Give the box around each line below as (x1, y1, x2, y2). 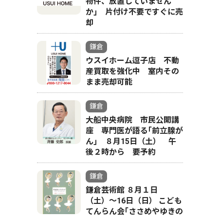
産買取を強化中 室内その (86, 67, 179, 76)
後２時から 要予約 (86, 147, 156, 157)
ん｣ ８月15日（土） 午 (86, 137, 176, 146)
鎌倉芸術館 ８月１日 (86, 185, 158, 195)
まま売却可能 (86, 77, 132, 87)
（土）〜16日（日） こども (86, 196, 182, 205)
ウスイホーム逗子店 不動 (86, 56, 179, 65)
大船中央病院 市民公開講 (86, 115, 179, 125)
